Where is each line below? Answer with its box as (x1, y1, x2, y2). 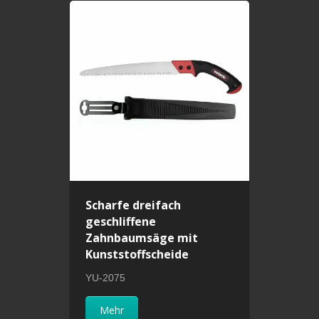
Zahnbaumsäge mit (85, 229, 199, 246)
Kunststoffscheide (85, 246, 189, 262)
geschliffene (85, 213, 157, 229)
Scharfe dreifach (85, 197, 182, 213)
